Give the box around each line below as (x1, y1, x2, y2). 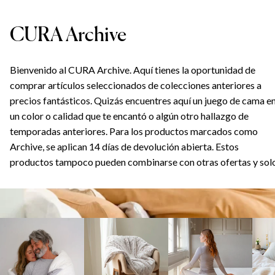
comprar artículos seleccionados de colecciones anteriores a (10, 79, 261, 91)
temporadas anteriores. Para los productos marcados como (10, 125, 258, 137)
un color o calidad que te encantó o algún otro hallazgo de (10, 109, 249, 122)
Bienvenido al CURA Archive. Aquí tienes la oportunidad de (10, 63, 255, 76)
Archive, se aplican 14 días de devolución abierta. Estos (10, 140, 239, 152)
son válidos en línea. (10, 171, 91, 183)
